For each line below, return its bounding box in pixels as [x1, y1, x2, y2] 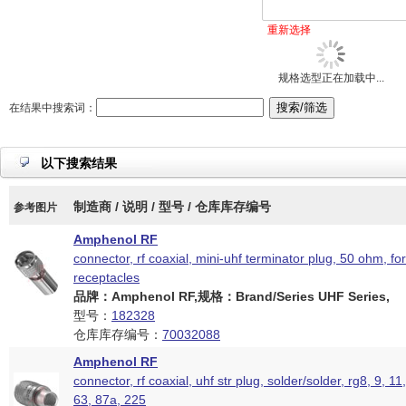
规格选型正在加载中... [277, 72, 384, 84]
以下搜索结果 [41, 156, 117, 170]
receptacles [73, 270, 140, 285]
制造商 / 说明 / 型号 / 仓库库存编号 [73, 199, 271, 214]
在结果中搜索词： [9, 101, 96, 114]
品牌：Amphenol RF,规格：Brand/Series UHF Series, [73, 289, 390, 304]
